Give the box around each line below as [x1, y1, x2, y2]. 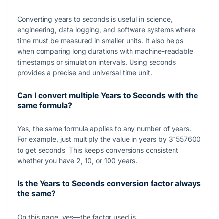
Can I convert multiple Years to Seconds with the [17, 90, 198, 100]
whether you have [17, 156, 76, 165]
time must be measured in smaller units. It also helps [17, 36, 183, 44]
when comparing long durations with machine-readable [17, 46, 193, 55]
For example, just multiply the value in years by [17, 135, 169, 144]
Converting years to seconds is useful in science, [17, 14, 173, 23]
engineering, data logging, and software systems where [17, 25, 195, 34]
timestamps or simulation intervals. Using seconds [17, 57, 176, 66]
